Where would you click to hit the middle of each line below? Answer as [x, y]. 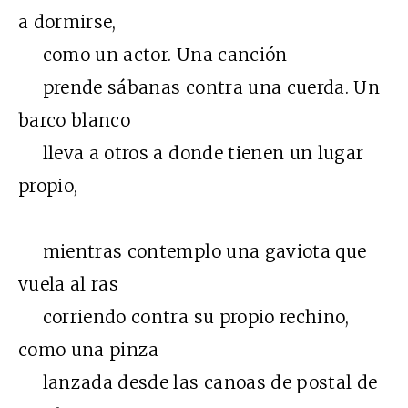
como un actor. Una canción [153, 55]
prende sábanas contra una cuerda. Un [199, 88]
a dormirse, [67, 22]
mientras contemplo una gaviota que [193, 252]
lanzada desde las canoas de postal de [198, 383]
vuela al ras [69, 285]
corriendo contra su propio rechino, [184, 317]
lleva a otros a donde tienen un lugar [191, 153]
